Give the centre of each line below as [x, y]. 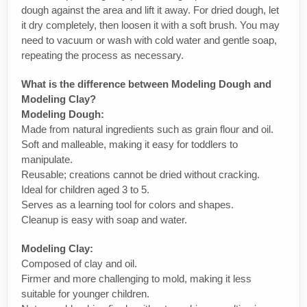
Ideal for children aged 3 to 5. [85, 189]
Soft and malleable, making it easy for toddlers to [130, 144]
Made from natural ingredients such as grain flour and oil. [147, 129]
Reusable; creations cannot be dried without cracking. [140, 174]
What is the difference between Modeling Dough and [146, 84]
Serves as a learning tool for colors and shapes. [127, 204]
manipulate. [47, 159]
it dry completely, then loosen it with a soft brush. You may [150, 25]
